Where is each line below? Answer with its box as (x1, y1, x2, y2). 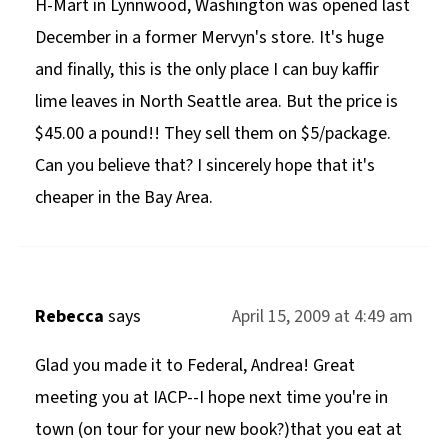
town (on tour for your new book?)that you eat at (34, 416, 402, 442)
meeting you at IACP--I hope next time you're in (34, 384, 388, 410)
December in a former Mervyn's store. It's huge (34, 24, 384, 50)
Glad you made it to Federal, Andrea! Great (34, 352, 355, 378)
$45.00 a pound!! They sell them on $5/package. (34, 120, 391, 146)
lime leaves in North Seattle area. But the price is (34, 88, 398, 114)
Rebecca (34, 303, 104, 329)
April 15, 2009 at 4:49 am (232, 303, 414, 329)
